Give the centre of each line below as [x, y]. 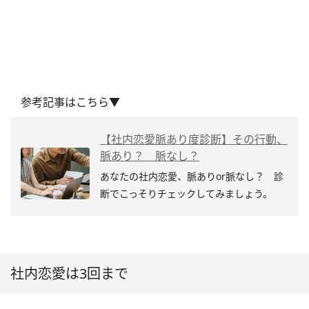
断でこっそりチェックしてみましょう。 [186, 193]
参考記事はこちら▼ [70, 102]
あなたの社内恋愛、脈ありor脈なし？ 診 [192, 176]
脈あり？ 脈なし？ [150, 156]
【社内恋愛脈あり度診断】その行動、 [194, 139]
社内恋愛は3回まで [69, 273]
